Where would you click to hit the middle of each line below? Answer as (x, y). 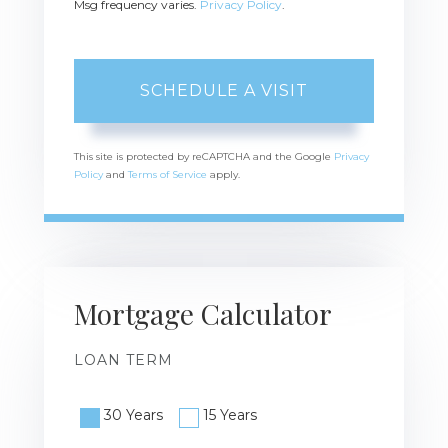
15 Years (230, 414)
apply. (223, 174)
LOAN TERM (123, 359)
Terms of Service (167, 174)
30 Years (133, 414)
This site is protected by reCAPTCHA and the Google (204, 156)
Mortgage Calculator (203, 313)
